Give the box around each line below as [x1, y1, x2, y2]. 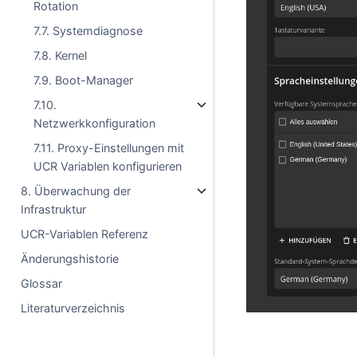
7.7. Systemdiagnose [33, 24, 143, 37]
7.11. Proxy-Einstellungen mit [33, 141, 185, 155]
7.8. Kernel [33, 49, 88, 62]
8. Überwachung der [21, 184, 131, 198]
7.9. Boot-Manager [33, 73, 134, 87]
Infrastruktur [21, 202, 87, 216]
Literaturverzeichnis [21, 301, 126, 315]
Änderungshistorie [21, 252, 120, 265]
